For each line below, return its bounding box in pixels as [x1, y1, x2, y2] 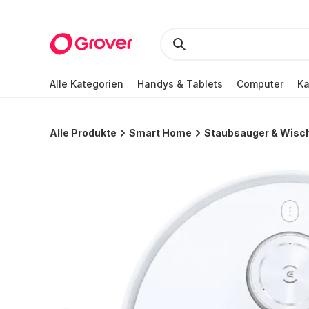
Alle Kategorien [50, 77, 123, 90]
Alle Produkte [50, 127, 117, 139]
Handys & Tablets [137, 77, 223, 90]
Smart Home [129, 127, 192, 139]
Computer [237, 77, 283, 90]
